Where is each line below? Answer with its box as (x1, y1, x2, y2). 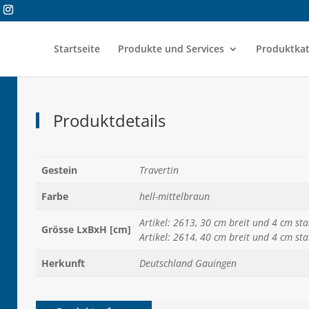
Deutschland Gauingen (139, 257, 237, 270)
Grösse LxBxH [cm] (41, 223, 131, 236)
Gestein (41, 163, 77, 177)
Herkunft (41, 257, 85, 270)
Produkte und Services (117, 42, 224, 55)
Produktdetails (52, 109, 166, 132)
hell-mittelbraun (139, 190, 210, 203)
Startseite (53, 42, 100, 55)
